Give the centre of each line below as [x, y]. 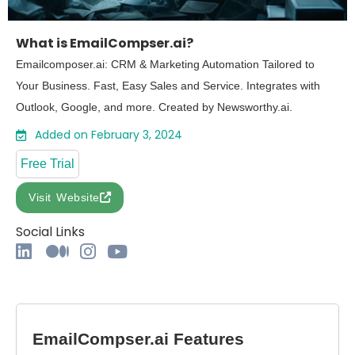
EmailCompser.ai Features [138, 338]
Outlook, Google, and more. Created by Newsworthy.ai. [154, 107]
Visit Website [64, 197]
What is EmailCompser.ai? [105, 43]
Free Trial [48, 163]
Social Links [50, 231]
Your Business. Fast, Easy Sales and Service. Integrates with [168, 85]
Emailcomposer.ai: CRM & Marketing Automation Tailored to [165, 64]
